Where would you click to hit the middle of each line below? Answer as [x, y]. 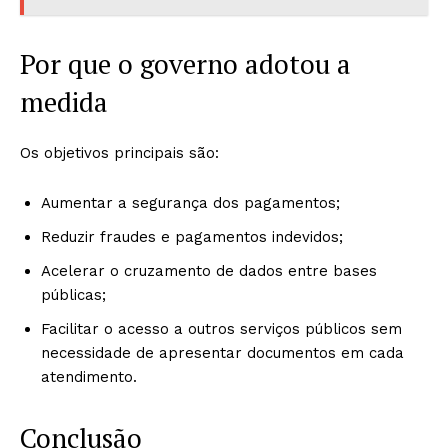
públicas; [73, 295]
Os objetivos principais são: [119, 153]
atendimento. [89, 377]
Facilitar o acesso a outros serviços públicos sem [221, 329]
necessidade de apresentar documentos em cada [222, 353]
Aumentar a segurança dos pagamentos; [190, 203]
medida [64, 102]
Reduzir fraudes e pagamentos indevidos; [192, 237]
